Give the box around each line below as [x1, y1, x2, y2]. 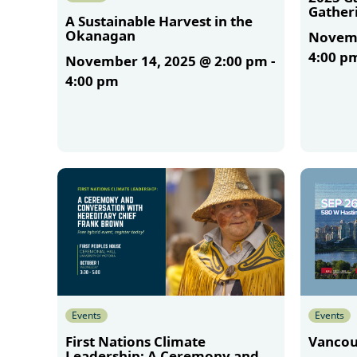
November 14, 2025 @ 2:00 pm [65, 51, 268, 70]
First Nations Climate [65, 331, 206, 351]
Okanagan [65, 25, 135, 45]
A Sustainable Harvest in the [65, 11, 253, 30]
